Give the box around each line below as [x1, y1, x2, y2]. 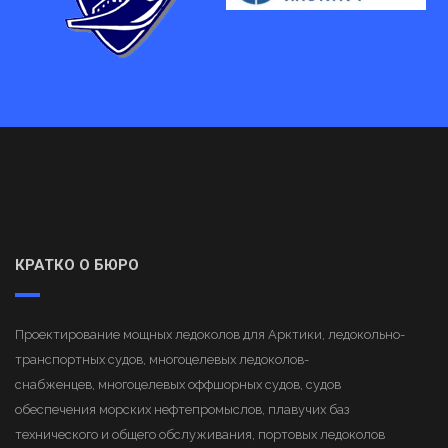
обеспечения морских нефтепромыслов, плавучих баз [15, 402, 349, 418]
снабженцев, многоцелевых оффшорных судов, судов [15, 377, 341, 393]
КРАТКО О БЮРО [15, 256, 139, 275]
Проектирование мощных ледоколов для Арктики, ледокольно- [15, 327, 405, 343]
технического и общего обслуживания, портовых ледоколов [15, 427, 385, 443]
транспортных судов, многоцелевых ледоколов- [15, 352, 309, 368]
